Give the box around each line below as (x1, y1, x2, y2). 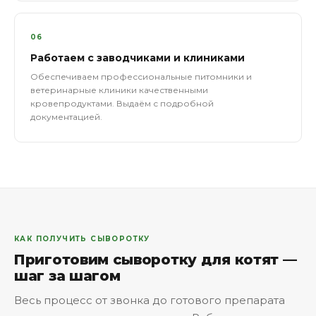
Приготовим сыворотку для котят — (14, 251, 297, 268)
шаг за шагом (14, 267, 121, 284)
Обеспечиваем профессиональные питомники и (30, 71, 252, 82)
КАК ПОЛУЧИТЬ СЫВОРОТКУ (14, 234, 150, 243)
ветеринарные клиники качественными (30, 85, 208, 95)
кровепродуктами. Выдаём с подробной (30, 98, 214, 109)
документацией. (30, 111, 102, 122)
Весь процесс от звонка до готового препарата (14, 293, 285, 307)
